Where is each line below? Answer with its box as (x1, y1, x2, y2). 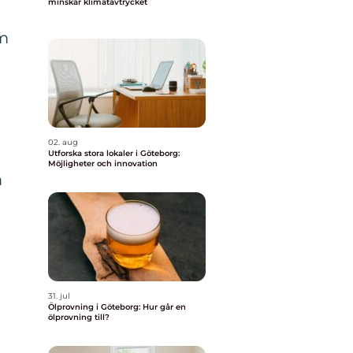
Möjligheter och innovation (48, 158, 158, 169)
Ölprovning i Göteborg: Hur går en (48, 302, 186, 312)
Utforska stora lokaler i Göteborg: (48, 148, 180, 158)
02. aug (48, 137, 78, 147)
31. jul (48, 291, 70, 301)
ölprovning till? (48, 312, 110, 322)
